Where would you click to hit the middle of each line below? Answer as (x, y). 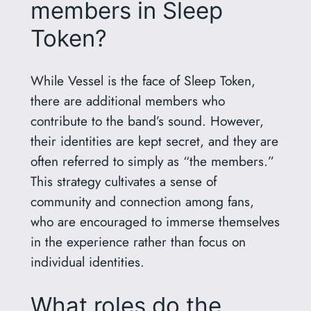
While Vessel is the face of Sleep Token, (143, 81)
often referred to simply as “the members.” (152, 161)
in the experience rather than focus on (138, 242)
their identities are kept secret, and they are (154, 141)
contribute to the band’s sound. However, (147, 121)
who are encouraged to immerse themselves (155, 222)
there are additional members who (127, 101)
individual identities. (87, 262)
